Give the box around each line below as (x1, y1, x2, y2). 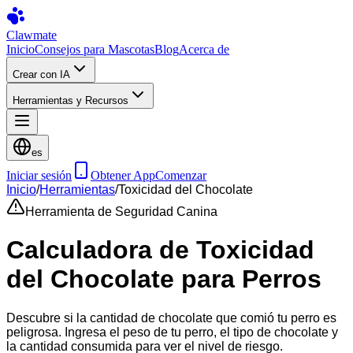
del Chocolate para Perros (6, 265, 321, 294)
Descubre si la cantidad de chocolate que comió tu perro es (6, 310, 336, 325)
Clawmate (6, 28, 57, 42)
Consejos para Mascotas (35, 43, 154, 56)
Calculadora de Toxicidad (6, 236, 314, 265)
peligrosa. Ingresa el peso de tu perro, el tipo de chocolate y (6, 325, 338, 339)
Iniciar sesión (6, 169, 72, 182)
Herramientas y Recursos (13, 95, 128, 106)
